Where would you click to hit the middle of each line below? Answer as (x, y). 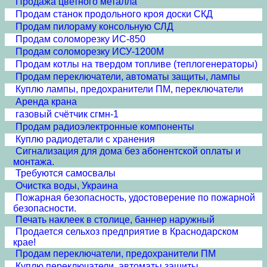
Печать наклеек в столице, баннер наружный (115, 220)
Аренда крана (46, 102)
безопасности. (45, 208)
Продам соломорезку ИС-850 (80, 39)
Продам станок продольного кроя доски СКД (114, 14)
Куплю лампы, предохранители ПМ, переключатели (129, 89)
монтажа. (34, 162)
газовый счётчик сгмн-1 (67, 114)
